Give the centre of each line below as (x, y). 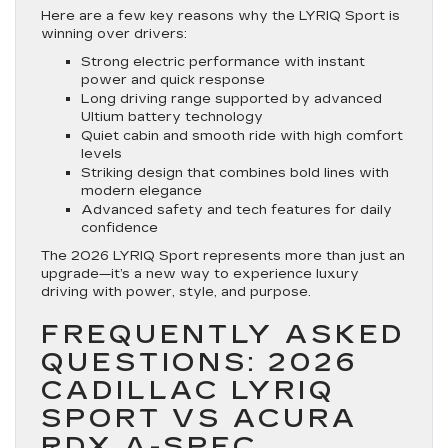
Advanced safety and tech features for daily (236, 209)
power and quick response (173, 79)
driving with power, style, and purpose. (176, 291)
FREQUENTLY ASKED (223, 334)
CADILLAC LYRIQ (188, 390)
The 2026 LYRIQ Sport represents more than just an (223, 255)
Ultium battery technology (172, 116)
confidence (119, 227)
